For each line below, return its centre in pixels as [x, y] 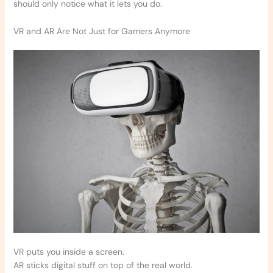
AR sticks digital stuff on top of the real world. [103, 265]
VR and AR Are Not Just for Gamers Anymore [101, 31]
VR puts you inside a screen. [69, 251]
